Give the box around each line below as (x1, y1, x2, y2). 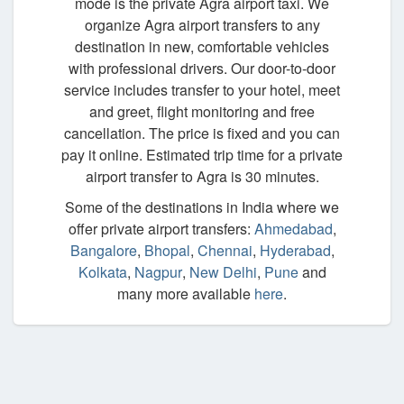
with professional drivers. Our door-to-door (69, 57, 335, 78)
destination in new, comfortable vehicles (75, 35, 329, 57)
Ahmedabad (253, 217, 333, 239)
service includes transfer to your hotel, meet (64, 78, 340, 100)
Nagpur (133, 261, 182, 282)
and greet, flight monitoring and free (89, 100, 315, 122)
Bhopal (143, 239, 190, 261)
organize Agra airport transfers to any (84, 14, 320, 35)
